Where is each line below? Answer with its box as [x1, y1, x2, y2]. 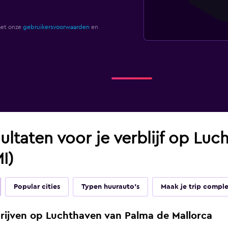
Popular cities [13, 183, 60, 190]
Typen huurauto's [81, 183, 139, 190]
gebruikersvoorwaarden [22, 24, 90, 30]
